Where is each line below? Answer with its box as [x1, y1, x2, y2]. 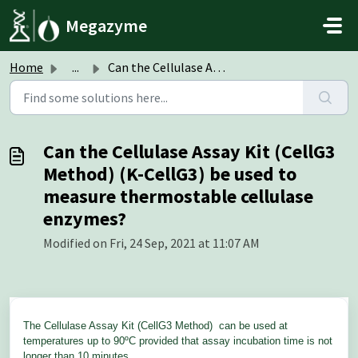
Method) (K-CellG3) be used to [43, 161, 296, 186]
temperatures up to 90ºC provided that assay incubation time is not [23, 335, 332, 347]
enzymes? [43, 206, 126, 231]
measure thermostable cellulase [43, 184, 313, 209]
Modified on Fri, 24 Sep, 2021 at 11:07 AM [43, 235, 260, 251]
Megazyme [66, 14, 148, 37]
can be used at [219, 320, 288, 332]
